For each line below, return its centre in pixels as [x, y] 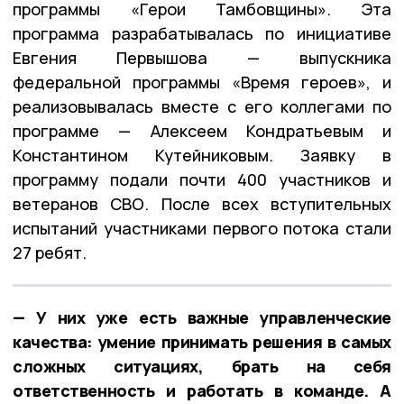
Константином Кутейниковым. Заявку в [202, 156]
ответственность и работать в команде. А [202, 391]
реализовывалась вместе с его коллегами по [202, 107]
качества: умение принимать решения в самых [202, 342]
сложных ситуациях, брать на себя [202, 367]
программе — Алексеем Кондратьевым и [202, 131]
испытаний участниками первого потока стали [202, 229]
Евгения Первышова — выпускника [202, 58]
